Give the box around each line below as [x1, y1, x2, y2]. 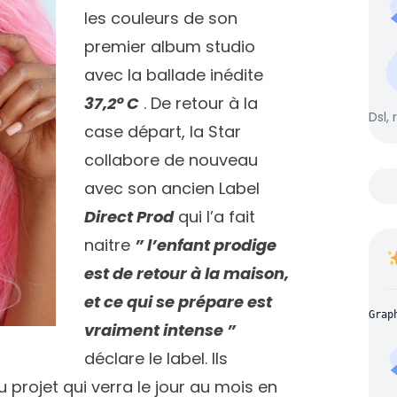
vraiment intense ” [84, 319, 236, 341]
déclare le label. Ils [84, 347, 228, 370]
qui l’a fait [174, 206, 255, 228]
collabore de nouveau [84, 149, 258, 171]
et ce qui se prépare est [84, 291, 272, 313]
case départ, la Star [84, 121, 241, 143]
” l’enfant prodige [135, 234, 276, 256]
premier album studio [84, 35, 255, 58]
